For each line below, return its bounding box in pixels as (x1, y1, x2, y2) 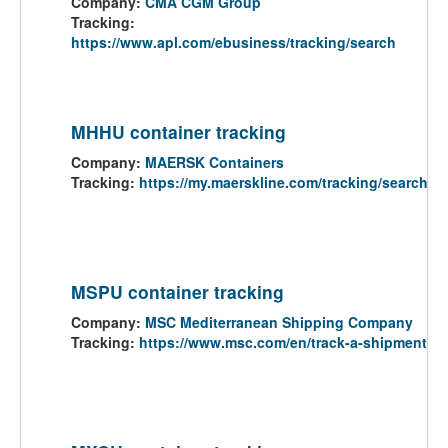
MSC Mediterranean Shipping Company (145, 312, 413, 332)
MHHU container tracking (71, 119, 286, 144)
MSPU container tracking (71, 279, 284, 304)
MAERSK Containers (145, 152, 284, 172)
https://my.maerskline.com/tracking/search (139, 172, 428, 192)
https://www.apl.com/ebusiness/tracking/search (71, 32, 396, 52)
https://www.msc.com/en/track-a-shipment (139, 332, 427, 352)
